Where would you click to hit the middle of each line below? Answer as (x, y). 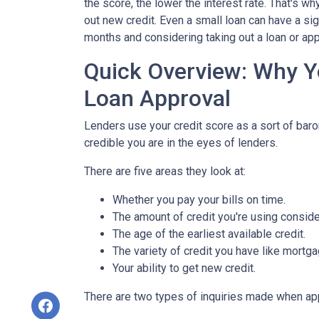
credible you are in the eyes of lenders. (181, 143)
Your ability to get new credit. (184, 268)
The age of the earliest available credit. (209, 234)
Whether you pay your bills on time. (200, 200)
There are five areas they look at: (165, 171)
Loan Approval (157, 98)
